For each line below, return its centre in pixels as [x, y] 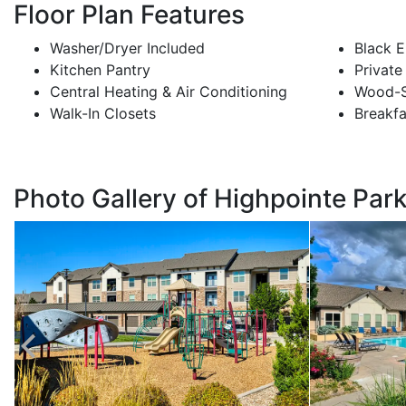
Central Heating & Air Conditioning [169, 92]
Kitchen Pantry [100, 70]
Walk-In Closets [103, 114]
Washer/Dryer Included [127, 48]
